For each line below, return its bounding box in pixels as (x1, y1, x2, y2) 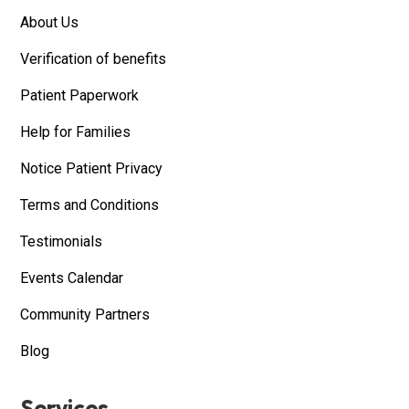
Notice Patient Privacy (20, 160, 163, 178)
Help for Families (20, 123, 131, 142)
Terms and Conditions (20, 196, 160, 215)
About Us (20, 14, 79, 32)
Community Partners (20, 306, 151, 324)
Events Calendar (20, 269, 124, 288)
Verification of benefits (20, 50, 167, 68)
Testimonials (20, 233, 103, 251)
